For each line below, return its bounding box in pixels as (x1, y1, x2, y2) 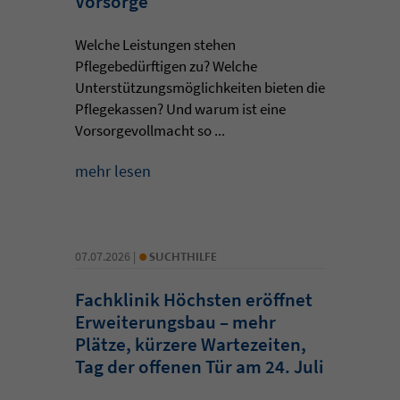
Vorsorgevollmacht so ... (75, 120, 225, 140)
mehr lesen (75, 160, 151, 181)
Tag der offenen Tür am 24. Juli (75, 354, 324, 379)
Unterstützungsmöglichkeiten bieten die (75, 77, 325, 97)
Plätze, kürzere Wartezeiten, (75, 331, 306, 356)
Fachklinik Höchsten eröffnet (75, 287, 312, 312)
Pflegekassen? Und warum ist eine (75, 98, 286, 119)
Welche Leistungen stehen (75, 34, 236, 54)
